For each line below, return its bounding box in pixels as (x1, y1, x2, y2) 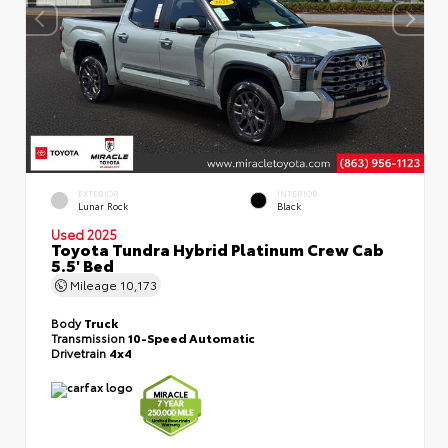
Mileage (67, 275, 120, 293)
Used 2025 (51, 224, 117, 243)
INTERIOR (277, 187, 318, 199)
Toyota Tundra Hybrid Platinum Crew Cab (51, 236, 384, 260)
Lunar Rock (78, 198, 128, 212)
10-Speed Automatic (128, 328, 255, 346)
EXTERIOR (78, 187, 119, 199)
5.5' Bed (51, 252, 114, 276)
